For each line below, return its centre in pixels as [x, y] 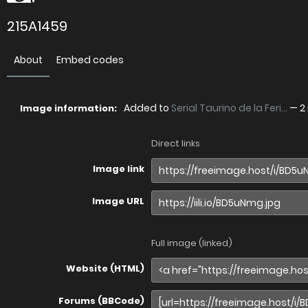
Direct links [176, 143]
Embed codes [90, 60]
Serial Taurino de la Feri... [229, 108]
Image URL [118, 201]
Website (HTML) [105, 268]
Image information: [68, 108]
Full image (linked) [192, 243]
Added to [147, 108]
